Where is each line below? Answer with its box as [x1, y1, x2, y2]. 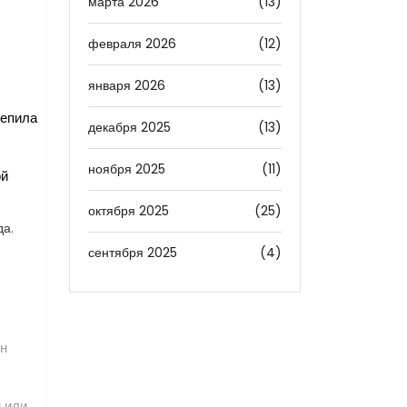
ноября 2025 [88, 160, 165, 178]
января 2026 [88, 76, 165, 94]
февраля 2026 [88, 35, 176, 53]
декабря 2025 [88, 118, 171, 136]
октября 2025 [88, 202, 169, 220]
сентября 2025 [88, 243, 177, 262]
